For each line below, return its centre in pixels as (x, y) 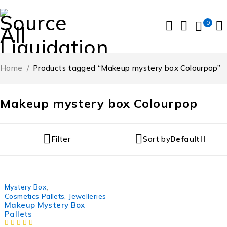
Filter (61, 139)
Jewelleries (87, 196)
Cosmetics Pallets (35, 196)
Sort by (157, 139)
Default (185, 139)
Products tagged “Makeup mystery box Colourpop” (127, 68)
